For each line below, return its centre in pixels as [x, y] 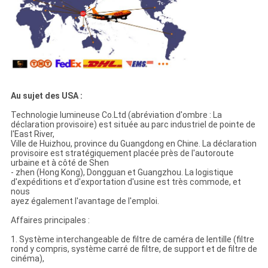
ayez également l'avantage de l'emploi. [85, 201]
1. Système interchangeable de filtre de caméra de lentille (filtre [132, 240]
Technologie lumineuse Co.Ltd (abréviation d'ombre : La [116, 115]
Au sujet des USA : [46, 96]
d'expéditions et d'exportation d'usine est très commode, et [126, 182]
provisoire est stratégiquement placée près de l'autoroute [122, 153]
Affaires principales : [50, 220]
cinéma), [27, 259]
